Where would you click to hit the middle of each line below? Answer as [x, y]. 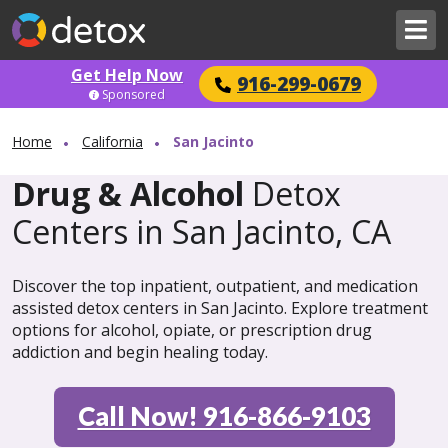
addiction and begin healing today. [140, 352]
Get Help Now [127, 74]
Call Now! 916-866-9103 [224, 416]
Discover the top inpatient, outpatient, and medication [215, 286]
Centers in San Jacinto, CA [201, 231]
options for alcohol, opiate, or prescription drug [192, 330]
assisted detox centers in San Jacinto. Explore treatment [220, 308]
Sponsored [133, 94]
